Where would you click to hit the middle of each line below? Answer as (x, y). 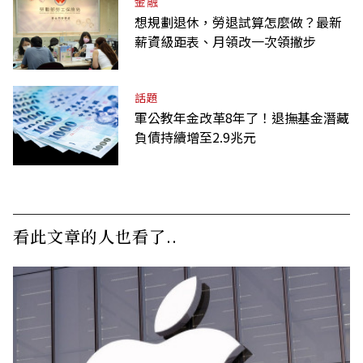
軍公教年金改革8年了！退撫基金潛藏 (242, 117)
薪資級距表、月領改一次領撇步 (225, 41)
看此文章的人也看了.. (95, 236)
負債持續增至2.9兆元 (195, 137)
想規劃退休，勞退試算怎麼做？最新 (238, 21)
